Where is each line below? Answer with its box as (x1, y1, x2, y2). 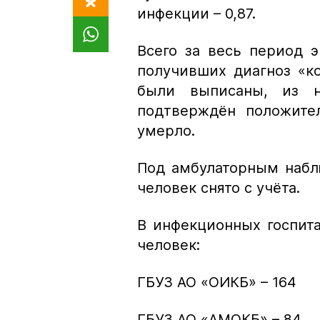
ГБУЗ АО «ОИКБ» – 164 (137, 273, 296, 291)
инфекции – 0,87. (137, 4, 256, 22)
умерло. (137, 121, 195, 139)
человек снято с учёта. (137, 179, 300, 196)
